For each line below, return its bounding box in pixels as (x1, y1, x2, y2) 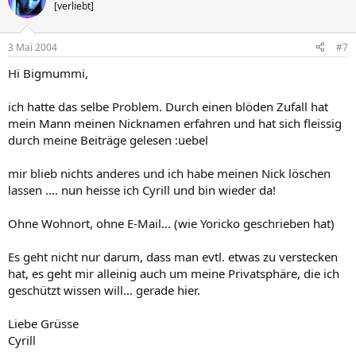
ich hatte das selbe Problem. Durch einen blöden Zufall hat (8, 98, 328, 114)
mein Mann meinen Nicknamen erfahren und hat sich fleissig (8, 114, 342, 131)
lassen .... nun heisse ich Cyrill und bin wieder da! (8, 181, 276, 198)
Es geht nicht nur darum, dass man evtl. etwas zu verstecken (8, 248, 338, 265)
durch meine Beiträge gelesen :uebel (8, 131, 208, 148)
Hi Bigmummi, (8, 64, 88, 81)
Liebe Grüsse (8, 315, 79, 331)
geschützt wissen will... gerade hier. (8, 281, 200, 298)
